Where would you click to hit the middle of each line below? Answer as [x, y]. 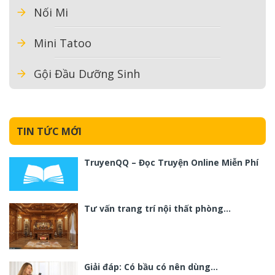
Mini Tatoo [63, 43]
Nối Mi [51, 13]
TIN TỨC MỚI [49, 131]
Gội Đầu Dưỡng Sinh [87, 74]
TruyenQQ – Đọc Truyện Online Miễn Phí [171, 163]
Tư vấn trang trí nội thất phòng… [157, 209]
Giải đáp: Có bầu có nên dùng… [151, 266]
